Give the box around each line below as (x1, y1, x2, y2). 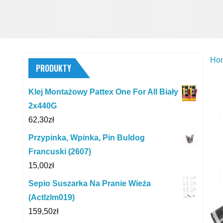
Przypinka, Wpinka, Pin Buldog (28, 133, 145, 142)
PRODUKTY (36, 62, 71, 74)
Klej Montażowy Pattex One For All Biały (28, 87, 178, 96)
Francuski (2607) (28, 147, 91, 156)
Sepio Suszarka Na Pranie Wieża (28, 179, 151, 188)
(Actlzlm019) (28, 193, 75, 202)
